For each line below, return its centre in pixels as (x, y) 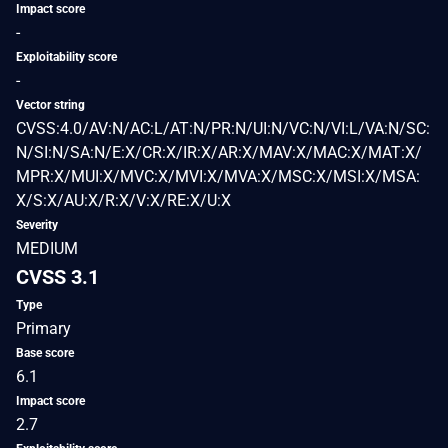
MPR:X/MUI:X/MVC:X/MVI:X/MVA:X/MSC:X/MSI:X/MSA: (218, 176)
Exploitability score (66, 56)
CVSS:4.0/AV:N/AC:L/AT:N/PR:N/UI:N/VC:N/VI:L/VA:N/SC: (223, 128)
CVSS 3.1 (57, 276)
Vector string (50, 104)
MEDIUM (47, 248)
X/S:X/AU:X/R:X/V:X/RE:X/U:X (123, 200)
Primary (43, 328)
